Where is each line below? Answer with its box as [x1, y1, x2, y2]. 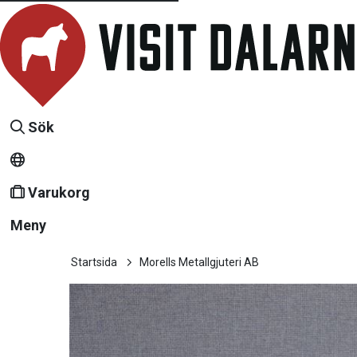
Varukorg [28, 184, 90, 201]
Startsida [71, 256, 117, 269]
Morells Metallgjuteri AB [139, 256, 259, 269]
